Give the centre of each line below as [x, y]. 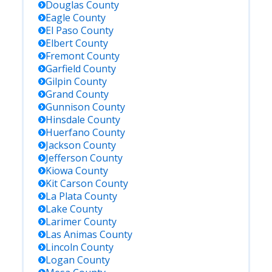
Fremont [65, 56]
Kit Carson [69, 183]
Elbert [59, 43]
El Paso [62, 30]
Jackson [63, 145]
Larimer [63, 222]
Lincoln [62, 247]
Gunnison [68, 107]
